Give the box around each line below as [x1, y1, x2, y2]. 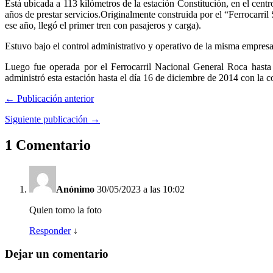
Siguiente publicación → [5, 113, 100, 124]
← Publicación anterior [5, 93, 94, 104]
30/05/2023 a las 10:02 [97, 183, 185, 194]
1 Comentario [5, 136, 91, 153]
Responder [29, 225, 71, 236]
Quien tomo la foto [29, 204, 102, 215]
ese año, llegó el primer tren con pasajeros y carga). [5, 19, 201, 30]
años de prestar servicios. [5, 9, 101, 19]
